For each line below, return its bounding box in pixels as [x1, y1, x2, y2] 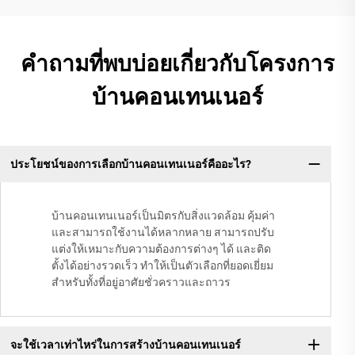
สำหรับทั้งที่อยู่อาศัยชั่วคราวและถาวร [52, 276, 231, 289]
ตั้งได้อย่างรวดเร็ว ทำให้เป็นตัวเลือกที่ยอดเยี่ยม [52, 259, 273, 273]
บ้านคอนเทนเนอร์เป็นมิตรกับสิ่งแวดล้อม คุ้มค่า [52, 209, 275, 223]
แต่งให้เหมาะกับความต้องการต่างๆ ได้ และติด [52, 242, 271, 256]
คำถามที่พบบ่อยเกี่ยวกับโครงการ [21, 50, 334, 77]
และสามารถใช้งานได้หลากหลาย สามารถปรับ [52, 226, 274, 239]
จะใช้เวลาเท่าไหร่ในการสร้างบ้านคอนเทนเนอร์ [10, 338, 241, 351]
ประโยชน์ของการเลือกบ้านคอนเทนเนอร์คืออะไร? [10, 157, 251, 170]
